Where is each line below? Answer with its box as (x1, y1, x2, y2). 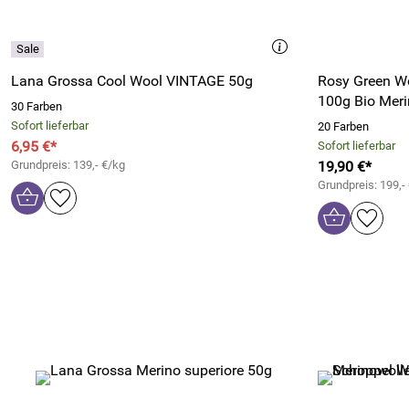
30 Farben (11, 100, 62, 113)
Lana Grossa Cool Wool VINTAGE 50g (11, 72, 253, 89)
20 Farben (318, 120, 369, 133)
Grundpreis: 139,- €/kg (11, 158, 125, 172)
